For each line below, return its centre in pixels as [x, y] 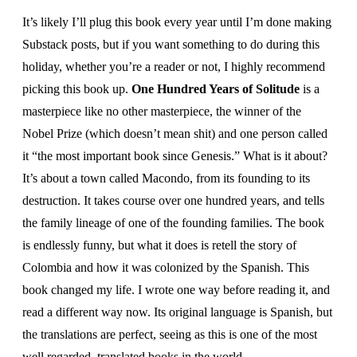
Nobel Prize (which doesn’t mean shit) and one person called [175, 133]
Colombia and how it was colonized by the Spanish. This [166, 267]
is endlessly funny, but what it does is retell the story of [159, 245]
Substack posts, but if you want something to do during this [171, 44]
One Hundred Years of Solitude [216, 89]
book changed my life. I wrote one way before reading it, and [176, 290]
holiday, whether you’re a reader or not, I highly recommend [174, 67]
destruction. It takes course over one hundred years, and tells [173, 200]
